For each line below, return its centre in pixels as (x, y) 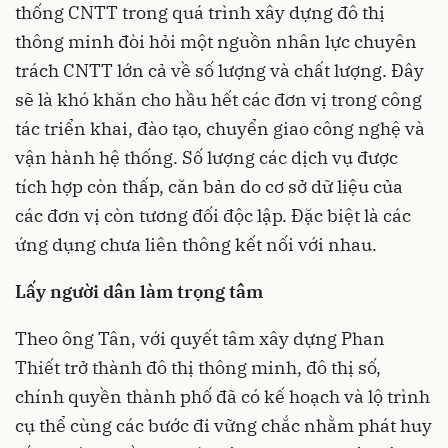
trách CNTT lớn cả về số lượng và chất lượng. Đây (219, 71)
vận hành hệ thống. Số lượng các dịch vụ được (206, 158)
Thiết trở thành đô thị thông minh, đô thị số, (198, 368)
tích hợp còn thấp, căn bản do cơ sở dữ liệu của (209, 187)
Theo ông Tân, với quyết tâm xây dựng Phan (200, 339)
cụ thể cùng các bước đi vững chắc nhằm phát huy (223, 426)
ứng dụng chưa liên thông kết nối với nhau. (196, 245)
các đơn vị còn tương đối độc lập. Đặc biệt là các (213, 216)
